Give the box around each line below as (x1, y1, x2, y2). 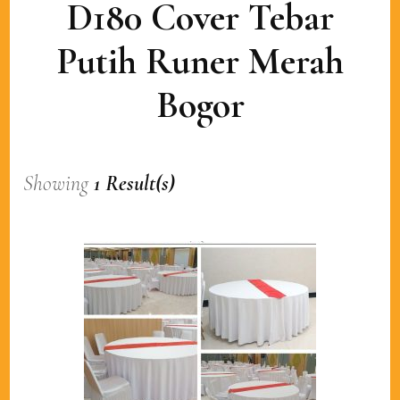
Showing (23, 171, 95, 196)
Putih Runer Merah (56, 38, 344, 84)
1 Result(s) (94, 171, 176, 196)
